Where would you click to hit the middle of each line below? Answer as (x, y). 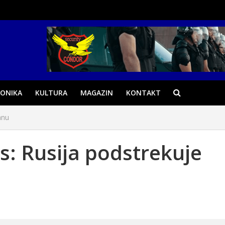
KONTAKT (143, 93)
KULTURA (51, 93)
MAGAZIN (96, 93)
